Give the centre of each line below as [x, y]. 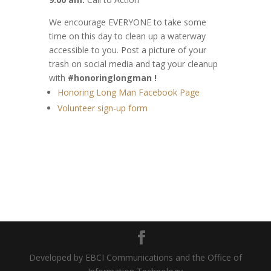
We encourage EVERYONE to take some [127, 22]
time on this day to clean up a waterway [127, 36]
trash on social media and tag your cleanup [133, 64]
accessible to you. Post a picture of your [127, 50]
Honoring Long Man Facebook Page [128, 93]
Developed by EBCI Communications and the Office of [135, 258]
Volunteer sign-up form [102, 108]
